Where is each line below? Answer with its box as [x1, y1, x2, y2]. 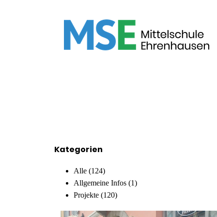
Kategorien [54, 143, 103, 155]
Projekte [74, 190, 99, 199]
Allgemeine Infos [74, 178, 126, 187]
